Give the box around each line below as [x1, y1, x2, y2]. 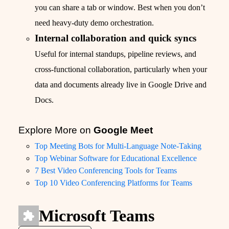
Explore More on [18, 125, 94, 136]
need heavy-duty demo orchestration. [35, 18, 154, 28]
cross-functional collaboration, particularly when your [35, 65, 207, 74]
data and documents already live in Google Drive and [35, 80, 207, 89]
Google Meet [94, 125, 153, 136]
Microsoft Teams [39, 207, 154, 225]
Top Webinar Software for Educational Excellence [35, 154, 197, 163]
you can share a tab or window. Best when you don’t [35, 3, 205, 12]
